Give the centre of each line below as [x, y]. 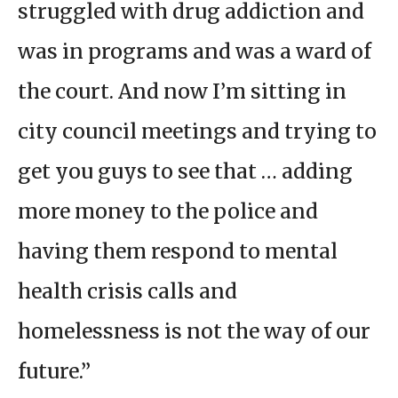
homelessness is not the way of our [194, 331]
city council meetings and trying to [197, 131]
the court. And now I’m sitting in [182, 92]
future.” [59, 371]
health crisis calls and [127, 291]
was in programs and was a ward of [195, 52]
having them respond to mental [178, 251]
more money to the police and [168, 211]
